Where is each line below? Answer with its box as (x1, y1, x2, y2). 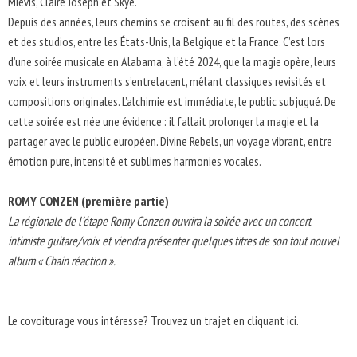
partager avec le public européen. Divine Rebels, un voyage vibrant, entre (8, 133, 332, 149)
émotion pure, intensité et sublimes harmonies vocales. (8, 153, 261, 169)
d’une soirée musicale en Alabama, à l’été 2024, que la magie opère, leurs (8, 53, 336, 69)
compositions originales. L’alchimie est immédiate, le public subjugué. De (8, 93, 336, 109)
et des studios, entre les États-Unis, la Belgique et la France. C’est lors (8, 33, 325, 49)
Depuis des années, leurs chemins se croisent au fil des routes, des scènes (8, 14, 339, 29)
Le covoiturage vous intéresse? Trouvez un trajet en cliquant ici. (8, 312, 299, 328)
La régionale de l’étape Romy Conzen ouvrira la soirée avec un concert (8, 213, 311, 229)
